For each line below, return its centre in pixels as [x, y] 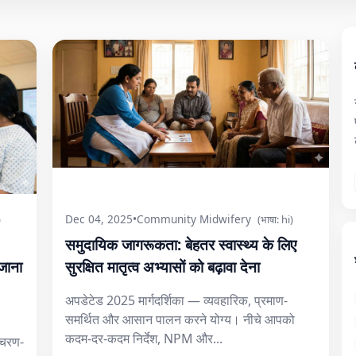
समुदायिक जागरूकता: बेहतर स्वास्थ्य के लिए [181, 244]
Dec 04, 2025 [99, 219]
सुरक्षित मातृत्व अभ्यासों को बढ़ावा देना [163, 267]
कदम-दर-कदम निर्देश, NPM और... [144, 339]
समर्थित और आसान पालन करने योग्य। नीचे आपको [180, 319]
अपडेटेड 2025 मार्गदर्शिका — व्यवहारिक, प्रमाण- [176, 300]
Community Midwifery [194, 219]
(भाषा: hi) [275, 219]
